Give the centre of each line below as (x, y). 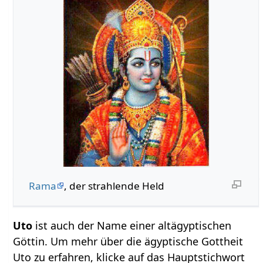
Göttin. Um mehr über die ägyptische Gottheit (128, 241)
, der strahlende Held (114, 186)
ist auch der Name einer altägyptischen (132, 225)
